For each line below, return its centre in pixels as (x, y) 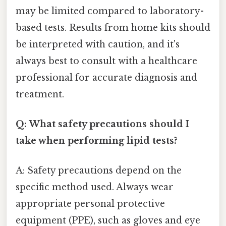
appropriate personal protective (90, 204)
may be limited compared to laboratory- (110, 11)
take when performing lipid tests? (97, 141)
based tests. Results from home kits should (113, 27)
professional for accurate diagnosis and (106, 77)
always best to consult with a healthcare (106, 61)
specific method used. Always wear (95, 187)
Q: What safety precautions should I (102, 124)
